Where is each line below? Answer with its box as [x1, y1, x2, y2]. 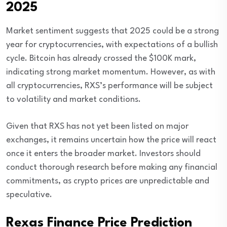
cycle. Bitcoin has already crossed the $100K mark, [6, 54, 196, 63]
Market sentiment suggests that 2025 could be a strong [6, 27, 219, 36]
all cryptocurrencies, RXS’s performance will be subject [6, 82, 213, 91]
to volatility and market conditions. [6, 95, 141, 104]
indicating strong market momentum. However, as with [6, 68, 215, 77]
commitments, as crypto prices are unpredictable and [6, 177, 209, 186]
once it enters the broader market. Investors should [6, 149, 201, 159]
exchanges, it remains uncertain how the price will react [6, 136, 216, 145]
